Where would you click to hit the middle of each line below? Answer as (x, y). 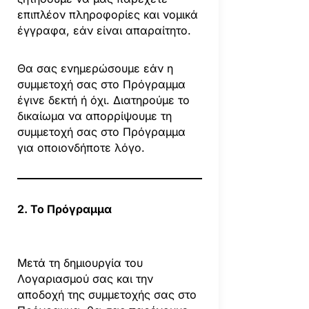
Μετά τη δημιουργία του (80, 262)
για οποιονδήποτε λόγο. (81, 147)
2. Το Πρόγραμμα (64, 209)
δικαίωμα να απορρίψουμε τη (94, 116)
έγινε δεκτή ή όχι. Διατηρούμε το (103, 100)
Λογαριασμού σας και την (85, 278)
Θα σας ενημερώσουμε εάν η (95, 68)
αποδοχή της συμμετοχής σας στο (107, 294)
